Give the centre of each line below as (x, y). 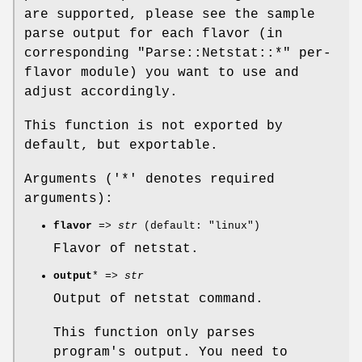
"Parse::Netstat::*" (214, 53)
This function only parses (154, 333)
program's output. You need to (170, 352)
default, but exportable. (121, 145)
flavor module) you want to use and (162, 72)
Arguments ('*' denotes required (149, 179)
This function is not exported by (154, 126)
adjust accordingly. (101, 92)
